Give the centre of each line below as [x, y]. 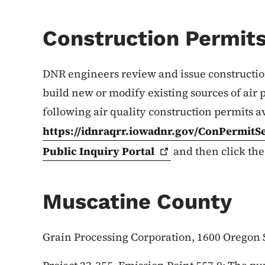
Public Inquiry [82, 151]
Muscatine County [137, 202]
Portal [138, 151]
